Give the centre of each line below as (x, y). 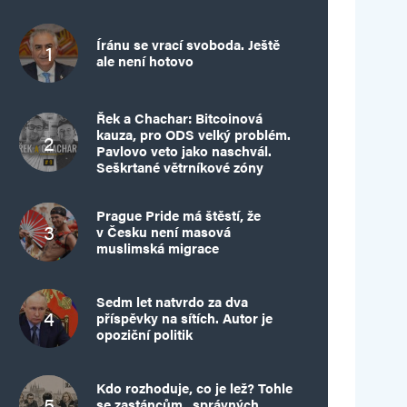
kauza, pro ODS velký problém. (194, 134)
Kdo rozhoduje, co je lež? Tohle (194, 388)
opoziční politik (144, 334)
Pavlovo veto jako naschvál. (184, 150)
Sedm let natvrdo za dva (172, 302)
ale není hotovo (145, 61)
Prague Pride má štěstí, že (179, 215)
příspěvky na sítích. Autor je (184, 318)
